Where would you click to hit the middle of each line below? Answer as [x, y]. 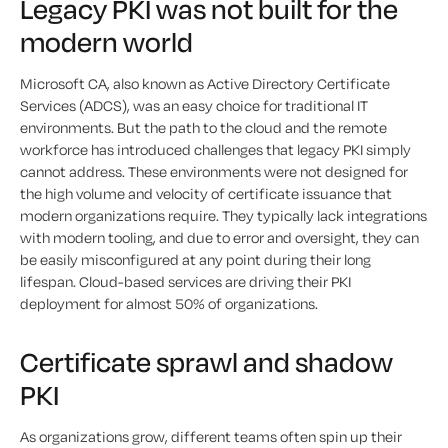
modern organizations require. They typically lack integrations [223, 215]
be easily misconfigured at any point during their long [195, 259]
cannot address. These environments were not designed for [214, 171]
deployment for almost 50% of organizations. [169, 303]
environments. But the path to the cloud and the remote [203, 127]
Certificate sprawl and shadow [206, 361]
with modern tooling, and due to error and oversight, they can [219, 237]
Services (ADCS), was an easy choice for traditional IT [194, 105]
